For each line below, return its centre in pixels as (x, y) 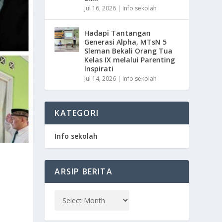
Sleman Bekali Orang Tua (129, 51)
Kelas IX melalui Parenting (130, 59)
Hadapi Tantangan (118, 33)
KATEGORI (77, 113)
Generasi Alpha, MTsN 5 (126, 42)
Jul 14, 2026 (100, 78)
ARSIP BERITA (83, 171)
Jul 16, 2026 (100, 8)
